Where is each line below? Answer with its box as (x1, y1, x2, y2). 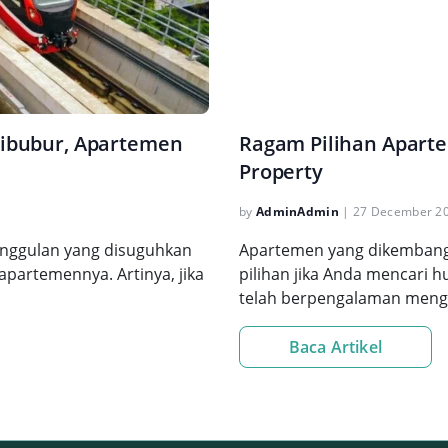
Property (239, 158, 323, 185)
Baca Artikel (289, 336, 382, 358)
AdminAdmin (255, 203, 339, 220)
